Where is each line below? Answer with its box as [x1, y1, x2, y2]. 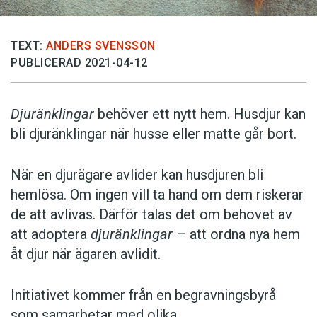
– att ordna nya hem [173, 225, 300, 243]
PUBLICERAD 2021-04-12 [11, 55, 148, 69]
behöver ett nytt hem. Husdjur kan [94, 105, 306, 122]
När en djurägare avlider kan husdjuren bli [11, 166, 263, 183]
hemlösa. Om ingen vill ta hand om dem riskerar [11, 185, 304, 203]
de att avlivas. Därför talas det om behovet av [11, 205, 292, 223]
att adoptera [11, 225, 91, 243]
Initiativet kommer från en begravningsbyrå [11, 286, 276, 304]
